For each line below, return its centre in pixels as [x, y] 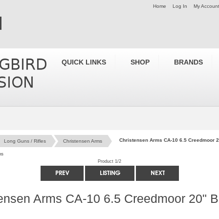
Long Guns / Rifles [25, 141]
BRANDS [188, 62]
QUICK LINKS [84, 62]
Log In [180, 6]
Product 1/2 [109, 161]
